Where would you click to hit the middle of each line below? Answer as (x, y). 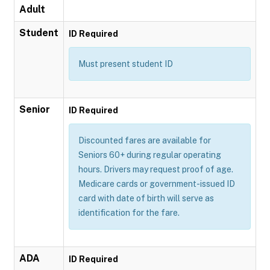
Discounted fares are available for (145, 140)
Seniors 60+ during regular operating (150, 155)
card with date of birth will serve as (146, 198)
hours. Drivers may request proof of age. (156, 169)
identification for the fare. (129, 213)
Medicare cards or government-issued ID (157, 184)
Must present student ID (126, 64)
